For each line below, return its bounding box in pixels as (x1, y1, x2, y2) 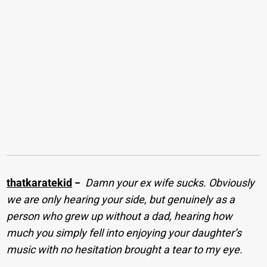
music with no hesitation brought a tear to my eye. (7, 243, 243, 256)
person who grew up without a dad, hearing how (7, 210, 233, 223)
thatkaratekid (7, 176, 73, 190)
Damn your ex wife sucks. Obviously (85, 176, 255, 190)
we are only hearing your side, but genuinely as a (7, 193, 235, 206)
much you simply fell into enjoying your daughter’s (7, 226, 242, 240)
